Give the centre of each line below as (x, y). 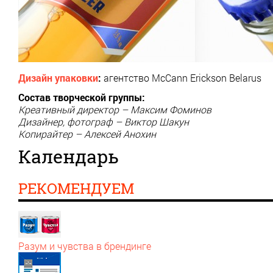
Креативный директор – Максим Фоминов (115, 109)
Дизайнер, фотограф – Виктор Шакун (104, 121)
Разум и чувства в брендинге (85, 246)
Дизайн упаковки (58, 77)
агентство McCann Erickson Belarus (181, 77)
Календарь (69, 156)
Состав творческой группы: (82, 97)
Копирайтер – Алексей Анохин (87, 133)
